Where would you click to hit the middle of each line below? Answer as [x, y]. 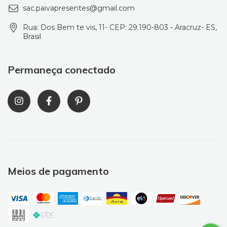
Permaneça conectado [62, 70]
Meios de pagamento [58, 171]
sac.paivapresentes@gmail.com [79, 8]
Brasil [32, 37]
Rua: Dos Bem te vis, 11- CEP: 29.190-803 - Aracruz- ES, [120, 28]
